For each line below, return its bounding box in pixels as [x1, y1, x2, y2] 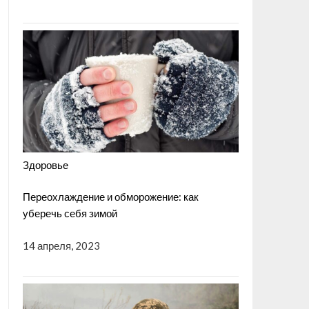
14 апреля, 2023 [22, 239, 100, 252]
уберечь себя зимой [22, 207, 117, 220]
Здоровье [22, 158, 68, 171]
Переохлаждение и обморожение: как [22, 190, 199, 203]
